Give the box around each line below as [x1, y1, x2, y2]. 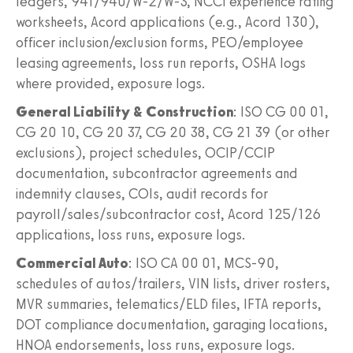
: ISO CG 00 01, [233, 102, 329, 121]
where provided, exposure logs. [16, 74, 206, 92]
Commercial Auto [16, 254, 128, 272]
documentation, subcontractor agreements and [16, 164, 298, 182]
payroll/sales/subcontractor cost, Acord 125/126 [16, 205, 321, 223]
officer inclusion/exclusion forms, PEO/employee [16, 33, 303, 51]
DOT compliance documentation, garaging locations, [16, 315, 328, 333]
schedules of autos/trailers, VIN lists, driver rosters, [16, 274, 330, 292]
